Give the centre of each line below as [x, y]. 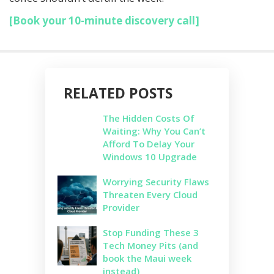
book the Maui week [147, 258]
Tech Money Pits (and [150, 245]
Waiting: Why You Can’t [154, 131]
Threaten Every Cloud [150, 194]
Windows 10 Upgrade [150, 156]
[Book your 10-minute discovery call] [104, 20]
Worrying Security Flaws [156, 181]
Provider [121, 207]
